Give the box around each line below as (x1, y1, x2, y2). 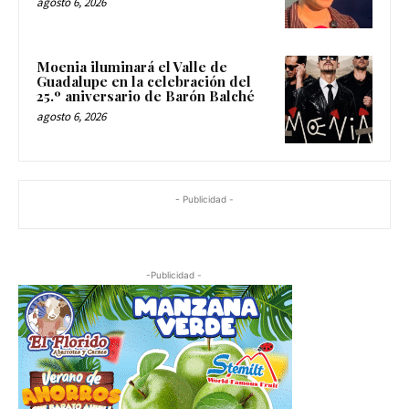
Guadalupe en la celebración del (37, 72, 251, 91)
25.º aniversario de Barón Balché (37, 87, 255, 106)
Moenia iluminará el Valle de (37, 58, 227, 77)
